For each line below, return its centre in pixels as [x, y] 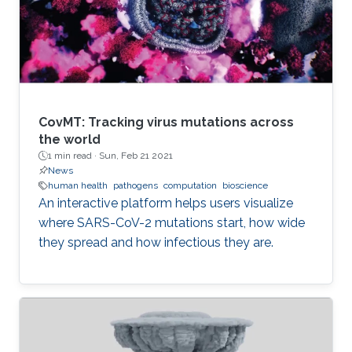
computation [190, 186]
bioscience [245, 186]
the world [70, 140]
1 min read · [73, 156]
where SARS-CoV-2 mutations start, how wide [172, 223]
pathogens [136, 186]
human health [78, 186]
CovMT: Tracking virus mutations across [166, 123]
